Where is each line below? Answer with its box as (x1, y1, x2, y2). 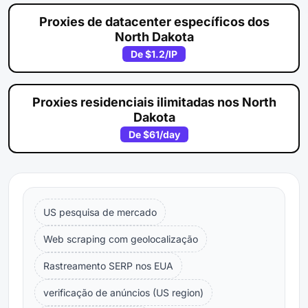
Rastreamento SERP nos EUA (43, 259, 173, 272)
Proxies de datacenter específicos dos (38, 14, 269, 29)
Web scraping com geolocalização (43, 232, 198, 245)
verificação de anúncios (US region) (43, 286, 203, 298)
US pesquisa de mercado (43, 206, 157, 218)
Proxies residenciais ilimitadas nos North (32, 94, 276, 109)
